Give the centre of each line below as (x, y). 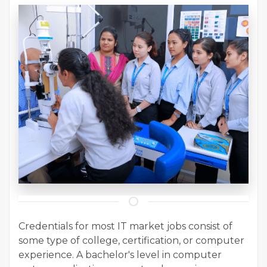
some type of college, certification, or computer (131, 241)
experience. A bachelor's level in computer (120, 255)
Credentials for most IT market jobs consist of (125, 226)
